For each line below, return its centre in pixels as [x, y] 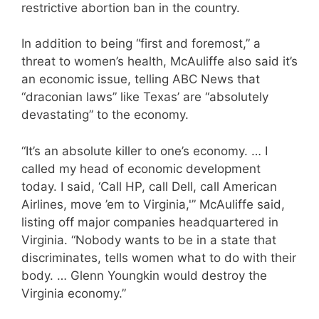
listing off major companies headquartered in [150, 222]
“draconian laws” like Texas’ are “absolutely [145, 97]
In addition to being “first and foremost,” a [141, 44]
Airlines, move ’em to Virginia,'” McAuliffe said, [153, 204]
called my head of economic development [141, 168]
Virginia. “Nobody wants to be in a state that [149, 240]
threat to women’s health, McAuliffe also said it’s [159, 62]
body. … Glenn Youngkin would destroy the [144, 275]
